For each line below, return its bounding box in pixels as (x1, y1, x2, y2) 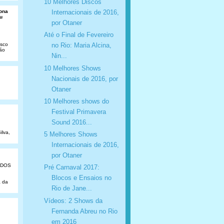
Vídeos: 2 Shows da (43, 196, 102, 204)
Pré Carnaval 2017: (43, 163, 99, 171)
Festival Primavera (51, 107, 106, 115)
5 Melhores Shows (43, 130, 97, 138)
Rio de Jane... (51, 184, 92, 192)
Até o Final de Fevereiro (43, 31, 113, 39)
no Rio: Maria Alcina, (51, 41, 111, 49)
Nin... (51, 52, 67, 60)
